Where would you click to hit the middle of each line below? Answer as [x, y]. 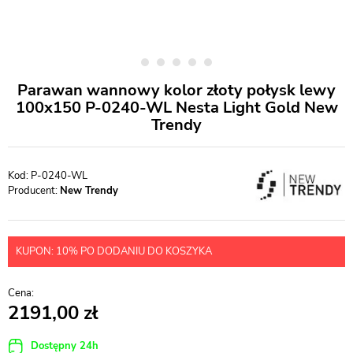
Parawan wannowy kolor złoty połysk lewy [176, 90]
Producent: [34, 191]
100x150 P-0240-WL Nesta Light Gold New [176, 108]
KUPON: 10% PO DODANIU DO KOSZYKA [114, 251]
